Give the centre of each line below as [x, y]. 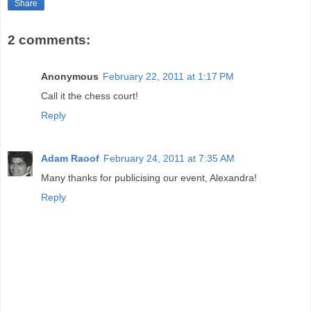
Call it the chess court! [90, 95]
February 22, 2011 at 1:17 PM [168, 76]
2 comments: [49, 40]
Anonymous [70, 76]
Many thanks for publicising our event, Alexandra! [149, 177]
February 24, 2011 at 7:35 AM [169, 158]
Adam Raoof [70, 158]
